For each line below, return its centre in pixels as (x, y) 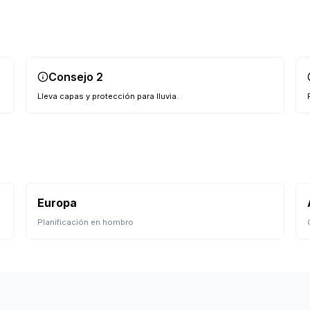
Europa (57, 203)
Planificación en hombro (86, 222)
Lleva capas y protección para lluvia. (108, 96)
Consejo (73, 77)
